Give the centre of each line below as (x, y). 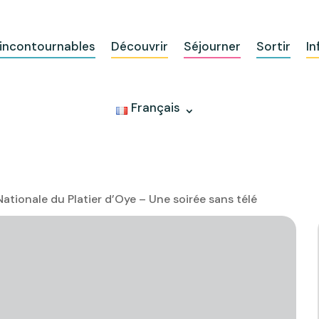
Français (156, 107)
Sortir (273, 46)
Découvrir (139, 46)
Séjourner (212, 46)
